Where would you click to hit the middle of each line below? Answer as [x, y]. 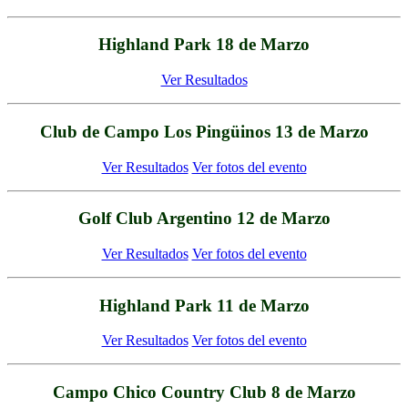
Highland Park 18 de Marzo [204, 45]
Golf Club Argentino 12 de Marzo [204, 219]
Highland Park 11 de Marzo [204, 305]
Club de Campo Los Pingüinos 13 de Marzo [204, 131]
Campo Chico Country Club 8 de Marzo [204, 393]
